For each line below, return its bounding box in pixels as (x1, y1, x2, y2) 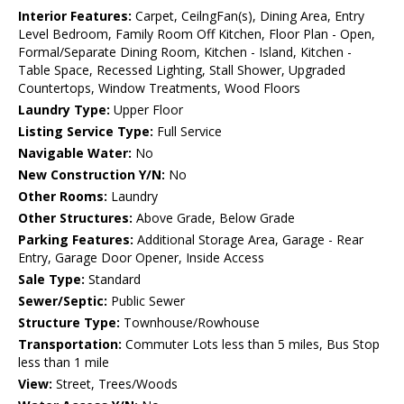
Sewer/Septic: (18, 292, 107, 310)
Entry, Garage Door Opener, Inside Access (18, 249, 264, 267)
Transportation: (18, 335, 122, 353)
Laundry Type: (18, 101, 110, 119)
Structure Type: (18, 314, 120, 332)
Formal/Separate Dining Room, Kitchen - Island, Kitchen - (18, 43, 352, 61)
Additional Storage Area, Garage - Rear (133, 231, 363, 249)
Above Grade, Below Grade (133, 209, 295, 227)
